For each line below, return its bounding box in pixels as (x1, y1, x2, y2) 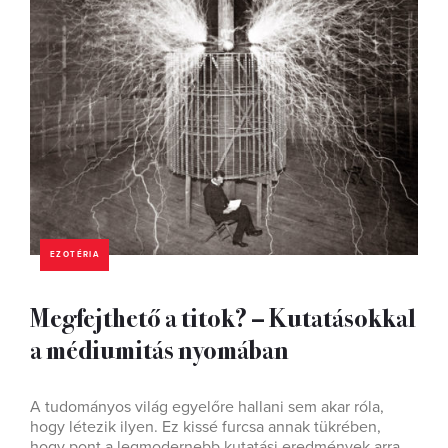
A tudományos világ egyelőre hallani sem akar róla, (30, 397, 384, 417)
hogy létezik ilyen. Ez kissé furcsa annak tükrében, (30, 417, 381, 437)
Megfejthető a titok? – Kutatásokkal (30, 298, 416, 335)
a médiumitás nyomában (30, 330, 289, 367)
